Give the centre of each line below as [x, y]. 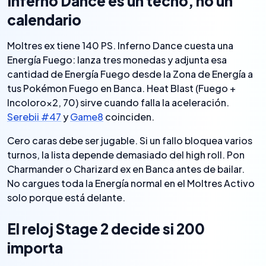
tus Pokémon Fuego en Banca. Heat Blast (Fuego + [121, 88]
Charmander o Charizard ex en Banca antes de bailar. [126, 169]
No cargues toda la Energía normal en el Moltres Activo [131, 183]
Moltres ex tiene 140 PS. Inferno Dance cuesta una [120, 45]
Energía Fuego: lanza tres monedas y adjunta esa [117, 60]
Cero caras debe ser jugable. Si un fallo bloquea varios [130, 140]
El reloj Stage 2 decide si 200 [106, 229]
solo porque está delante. [66, 197]
